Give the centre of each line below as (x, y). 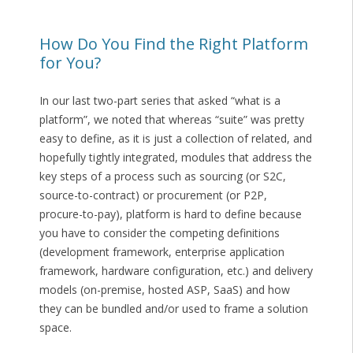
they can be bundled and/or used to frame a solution (173, 308)
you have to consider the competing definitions (159, 232)
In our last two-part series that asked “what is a (160, 100)
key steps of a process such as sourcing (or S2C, (162, 176)
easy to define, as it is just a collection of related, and (175, 138)
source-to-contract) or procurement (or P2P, (153, 195)
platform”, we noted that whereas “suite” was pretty (171, 119)
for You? (70, 62)
